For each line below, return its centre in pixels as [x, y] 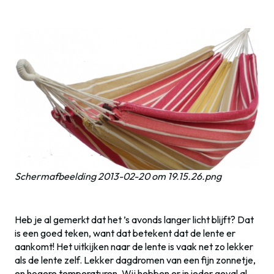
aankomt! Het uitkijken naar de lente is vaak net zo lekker [134, 247]
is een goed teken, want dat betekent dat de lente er [125, 233]
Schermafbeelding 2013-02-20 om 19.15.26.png [118, 176]
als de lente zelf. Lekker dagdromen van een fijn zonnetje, [135, 260]
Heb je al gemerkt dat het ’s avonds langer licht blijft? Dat [134, 220]
